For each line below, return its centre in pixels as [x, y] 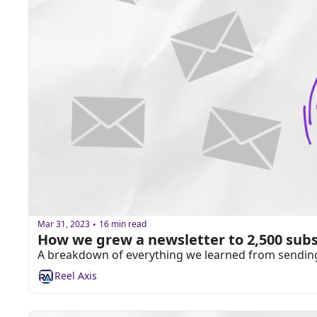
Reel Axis [76, 276]
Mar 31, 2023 [64, 224]
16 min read [123, 224]
